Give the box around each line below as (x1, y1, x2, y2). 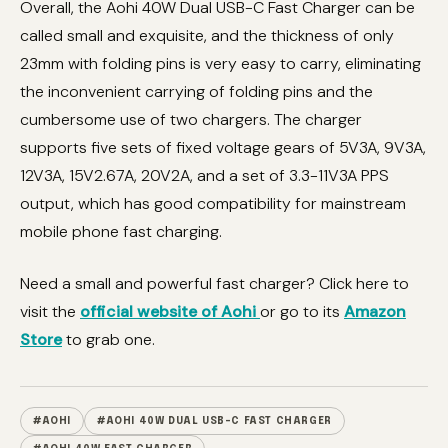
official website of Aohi (80, 301, 256, 322)
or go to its (260, 301, 344, 322)
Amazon (344, 301, 406, 322)
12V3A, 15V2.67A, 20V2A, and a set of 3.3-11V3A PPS (20, 165, 389, 186)
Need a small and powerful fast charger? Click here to (20, 273, 409, 294)
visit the (20, 301, 80, 322)
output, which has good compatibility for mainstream (20, 193, 406, 214)
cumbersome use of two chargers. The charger (20, 109, 362, 130)
